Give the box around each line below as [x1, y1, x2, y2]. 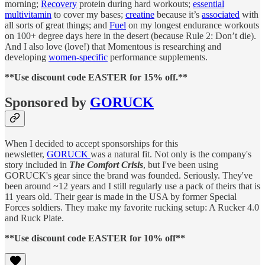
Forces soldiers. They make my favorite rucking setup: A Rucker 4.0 [5, 202, 259, 212]
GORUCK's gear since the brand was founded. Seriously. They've [5, 170, 253, 180]
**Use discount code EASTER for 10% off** [5, 232, 185, 243]
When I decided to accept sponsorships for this [5, 138, 178, 148]
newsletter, [5, 148, 47, 159]
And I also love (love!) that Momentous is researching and [5, 41, 221, 51]
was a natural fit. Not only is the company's [91, 148, 251, 159]
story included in [5, 159, 69, 170]
